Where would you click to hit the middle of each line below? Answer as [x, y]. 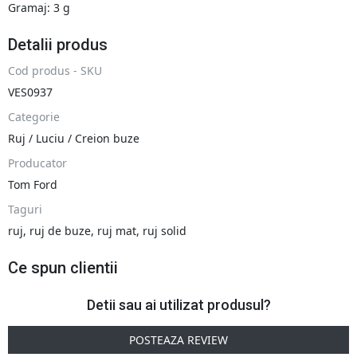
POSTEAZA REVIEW [178, 340]
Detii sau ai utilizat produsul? [178, 305]
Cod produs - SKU [55, 71]
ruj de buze [60, 231]
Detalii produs [58, 45]
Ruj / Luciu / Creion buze [74, 139]
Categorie [34, 117]
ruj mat [117, 231]
